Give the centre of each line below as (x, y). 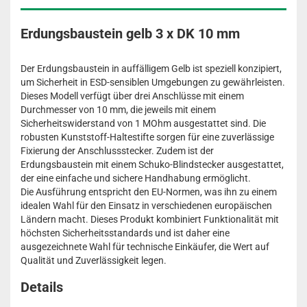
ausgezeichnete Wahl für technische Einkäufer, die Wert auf (145, 247)
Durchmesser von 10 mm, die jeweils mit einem (118, 110)
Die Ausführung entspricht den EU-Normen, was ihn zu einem (149, 192)
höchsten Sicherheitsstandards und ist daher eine (125, 233)
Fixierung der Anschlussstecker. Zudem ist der (117, 151)
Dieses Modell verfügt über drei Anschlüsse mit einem (132, 96)
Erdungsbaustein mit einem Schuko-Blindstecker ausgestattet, (152, 164)
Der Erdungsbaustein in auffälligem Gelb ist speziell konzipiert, (151, 69)
